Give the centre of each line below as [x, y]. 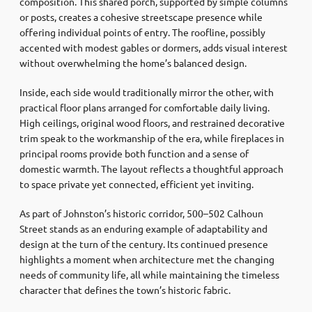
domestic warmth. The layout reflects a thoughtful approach [151, 168]
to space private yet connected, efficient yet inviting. [136, 184]
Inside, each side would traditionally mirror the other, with [147, 92]
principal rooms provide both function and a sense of [134, 153]
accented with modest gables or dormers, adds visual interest [154, 47]
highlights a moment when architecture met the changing [147, 259]
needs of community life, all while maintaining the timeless [149, 274]
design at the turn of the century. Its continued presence [144, 243]
